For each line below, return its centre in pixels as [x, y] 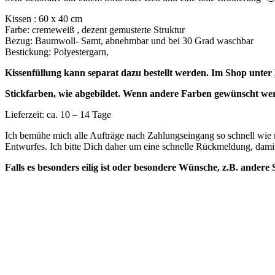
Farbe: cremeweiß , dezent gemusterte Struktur [95, 30]
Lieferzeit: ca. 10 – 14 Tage [58, 115]
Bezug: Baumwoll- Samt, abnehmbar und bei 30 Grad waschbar [129, 41]
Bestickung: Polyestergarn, [57, 52]
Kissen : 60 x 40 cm [44, 19]
